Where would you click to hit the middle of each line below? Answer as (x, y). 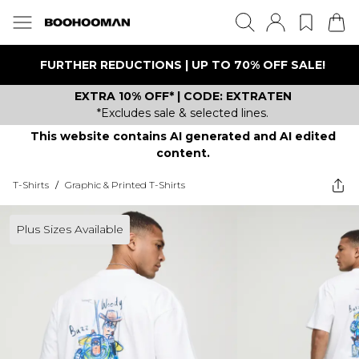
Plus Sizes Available (70, 229)
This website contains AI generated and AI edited (183, 136)
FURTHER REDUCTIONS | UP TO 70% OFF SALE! (183, 65)
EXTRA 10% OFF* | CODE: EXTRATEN (183, 96)
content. (183, 153)
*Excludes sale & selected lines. (183, 113)
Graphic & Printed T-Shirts (125, 185)
